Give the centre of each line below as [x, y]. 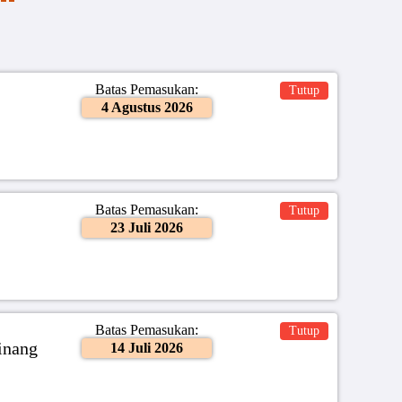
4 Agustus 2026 [147, 107]
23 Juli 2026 [147, 227]
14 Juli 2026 [147, 348]
